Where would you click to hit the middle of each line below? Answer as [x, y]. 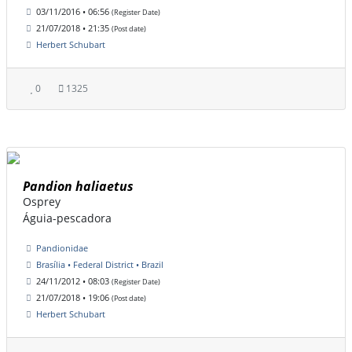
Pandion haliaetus [78, 187]
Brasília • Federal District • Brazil [100, 265]
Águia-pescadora [67, 218]
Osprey [42, 202]
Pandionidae [62, 248]
